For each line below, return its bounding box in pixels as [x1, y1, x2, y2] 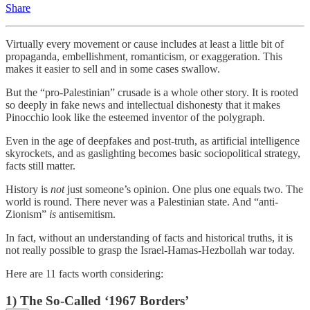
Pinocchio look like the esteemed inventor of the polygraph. [6, 111, 265, 124]
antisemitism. [56, 208, 116, 221]
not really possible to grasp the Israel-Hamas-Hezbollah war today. [6, 244, 295, 257]
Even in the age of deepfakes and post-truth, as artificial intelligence [6, 135, 300, 147]
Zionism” [6, 208, 49, 221]
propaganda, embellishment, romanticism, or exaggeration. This [6, 51, 282, 63]
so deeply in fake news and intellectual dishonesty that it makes [6, 99, 280, 111]
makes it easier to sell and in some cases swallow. [6, 63, 220, 75]
